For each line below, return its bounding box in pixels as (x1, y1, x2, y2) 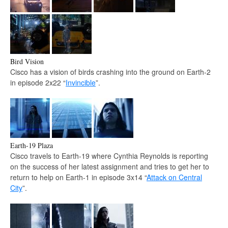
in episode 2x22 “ (10, 77, 66, 88)
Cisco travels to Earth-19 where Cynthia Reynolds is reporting (10, 150, 208, 161)
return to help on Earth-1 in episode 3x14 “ (10, 172, 147, 182)
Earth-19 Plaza (10, 140, 53, 150)
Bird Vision (10, 56, 44, 66)
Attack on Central (147, 172, 202, 182)
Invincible (66, 77, 96, 88)
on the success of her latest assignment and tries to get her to (10, 161, 209, 172)
